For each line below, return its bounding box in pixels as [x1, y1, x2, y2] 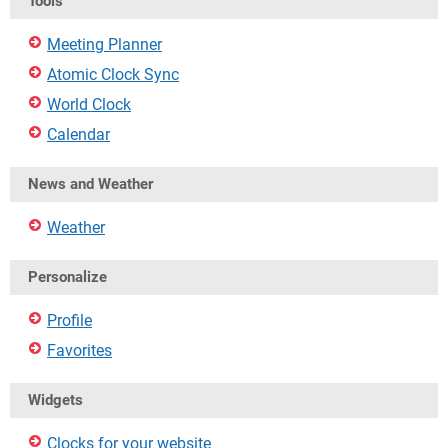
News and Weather [28, 175, 153, 193]
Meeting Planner [47, 35, 162, 54]
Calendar [47, 125, 110, 144]
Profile [47, 311, 92, 330]
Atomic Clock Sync [47, 65, 179, 84]
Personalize [28, 268, 107, 286]
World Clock [47, 95, 131, 114]
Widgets [28, 391, 83, 409]
